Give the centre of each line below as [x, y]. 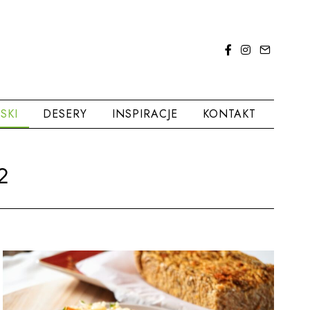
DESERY [65, 114]
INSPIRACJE [145, 114]
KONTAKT [229, 114]
